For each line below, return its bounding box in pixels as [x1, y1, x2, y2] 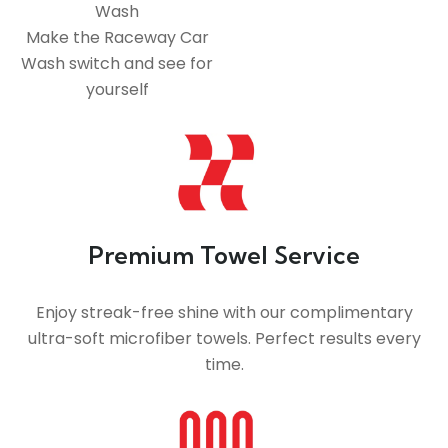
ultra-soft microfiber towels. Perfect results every [27, 327, 421, 351]
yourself [85, 78, 149, 102]
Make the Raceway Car [25, 26, 209, 50]
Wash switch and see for [21, 52, 213, 76]
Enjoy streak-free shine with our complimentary [35, 301, 413, 325]
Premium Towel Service [88, 240, 360, 271]
